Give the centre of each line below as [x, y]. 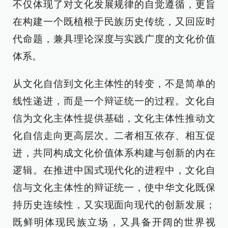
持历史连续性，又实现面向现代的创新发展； [114, 205]
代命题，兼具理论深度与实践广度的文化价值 [114, 39]
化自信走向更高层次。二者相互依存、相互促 [114, 136]
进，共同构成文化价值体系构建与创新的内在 [114, 153]
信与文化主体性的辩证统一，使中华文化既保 [114, 188]
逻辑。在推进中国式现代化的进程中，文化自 [114, 170]
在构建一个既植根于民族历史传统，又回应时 [114, 22]
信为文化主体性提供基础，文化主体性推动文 [114, 118]
